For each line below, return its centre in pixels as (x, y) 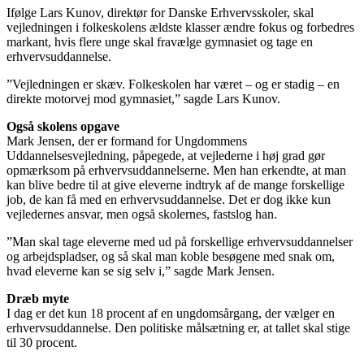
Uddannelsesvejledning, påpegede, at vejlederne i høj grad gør (166, 155)
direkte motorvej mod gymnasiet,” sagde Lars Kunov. (143, 98)
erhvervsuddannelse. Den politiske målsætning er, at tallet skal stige (178, 327)
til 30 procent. (42, 342)
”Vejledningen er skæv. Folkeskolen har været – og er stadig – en (173, 84)
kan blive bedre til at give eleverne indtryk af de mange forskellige (175, 184)
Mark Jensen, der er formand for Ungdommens (127, 141)
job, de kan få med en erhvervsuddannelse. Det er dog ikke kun (169, 199)
